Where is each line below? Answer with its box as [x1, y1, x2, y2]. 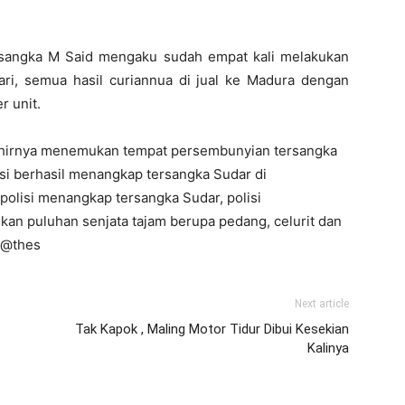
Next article [295, 297, 349, 310]
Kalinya [307, 340, 349, 356]
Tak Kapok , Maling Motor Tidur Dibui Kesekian [75, 321, 349, 337]
